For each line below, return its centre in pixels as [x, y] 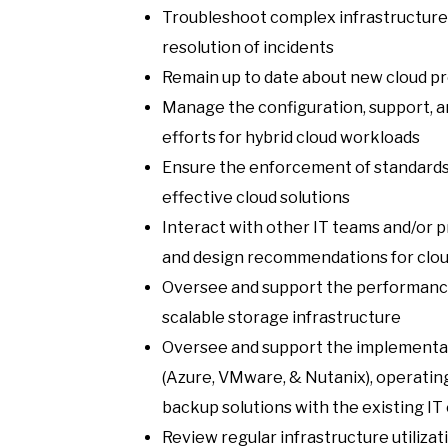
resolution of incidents [248, 47]
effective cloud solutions [256, 197]
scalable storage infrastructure [281, 317]
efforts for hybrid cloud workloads [291, 137]
